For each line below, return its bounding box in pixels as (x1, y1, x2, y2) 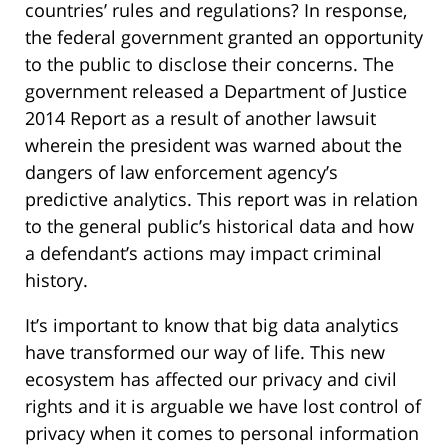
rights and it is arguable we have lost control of (25, 394, 421, 419)
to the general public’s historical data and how (25, 214, 414, 239)
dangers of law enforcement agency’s (25, 160, 338, 185)
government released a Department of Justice (25, 79, 407, 104)
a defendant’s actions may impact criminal (25, 241, 382, 266)
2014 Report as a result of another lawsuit (25, 106, 376, 131)
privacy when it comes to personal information (25, 421, 419, 446)
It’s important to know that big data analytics (25, 313, 399, 338)
